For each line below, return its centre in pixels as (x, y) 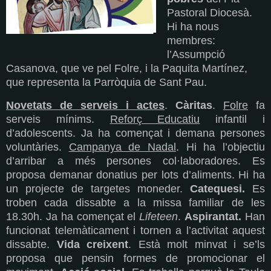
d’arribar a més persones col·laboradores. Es (135, 161)
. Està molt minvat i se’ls (197, 245)
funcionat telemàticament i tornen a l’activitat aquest (135, 231)
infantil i (233, 119)
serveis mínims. (58, 119)
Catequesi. (217, 189)
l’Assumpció (196, 54)
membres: (191, 40)
